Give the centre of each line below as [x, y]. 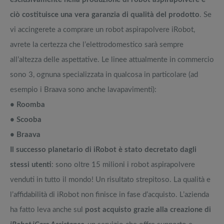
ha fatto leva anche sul [47, 210]
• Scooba [26, 120]
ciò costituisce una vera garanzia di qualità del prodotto [105, 15]
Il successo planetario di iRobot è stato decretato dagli [103, 150]
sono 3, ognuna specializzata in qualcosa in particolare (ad [104, 75]
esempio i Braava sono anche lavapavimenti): [83, 90]
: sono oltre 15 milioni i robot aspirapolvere [123, 165]
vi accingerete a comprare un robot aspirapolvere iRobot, [102, 30]
